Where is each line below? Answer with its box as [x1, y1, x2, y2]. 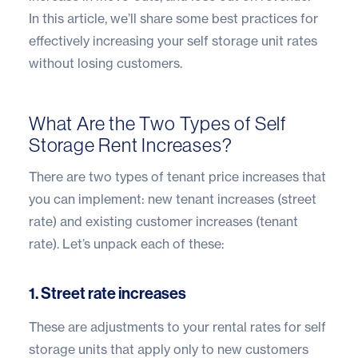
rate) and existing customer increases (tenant [29, 213, 298, 229]
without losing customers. [29, 54, 182, 71]
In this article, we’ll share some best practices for [29, 10, 318, 26]
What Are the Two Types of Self [29, 112, 286, 134]
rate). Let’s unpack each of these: [29, 235, 225, 252]
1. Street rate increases [29, 283, 186, 303]
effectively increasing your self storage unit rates [29, 32, 317, 49]
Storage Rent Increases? [29, 133, 233, 156]
